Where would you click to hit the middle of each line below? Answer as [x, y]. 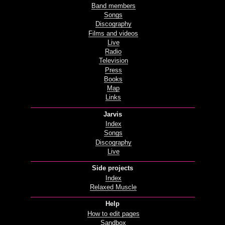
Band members [113, 6]
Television [113, 61]
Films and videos [114, 33]
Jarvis [113, 114]
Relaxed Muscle [114, 187]
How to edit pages [113, 214]
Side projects [113, 168]
